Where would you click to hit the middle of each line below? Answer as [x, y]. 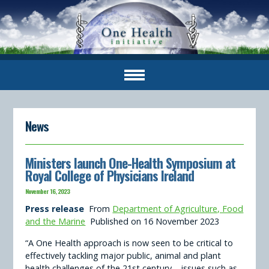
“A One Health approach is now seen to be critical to [129, 243]
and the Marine [56, 222]
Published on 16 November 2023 [153, 222]
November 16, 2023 [48, 191]
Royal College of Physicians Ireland [110, 175]
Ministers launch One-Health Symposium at [131, 163]
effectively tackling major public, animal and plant [123, 255]
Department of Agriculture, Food [178, 209]
